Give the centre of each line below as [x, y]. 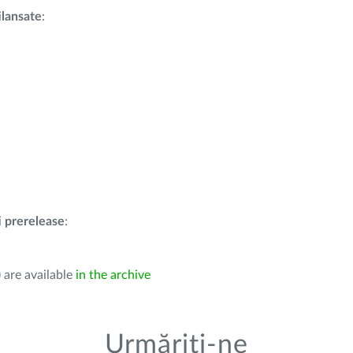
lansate [22, 17]
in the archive [113, 275]
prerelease [35, 221]
